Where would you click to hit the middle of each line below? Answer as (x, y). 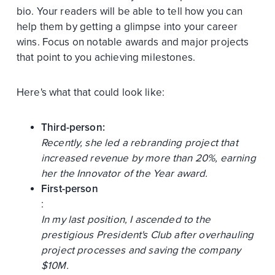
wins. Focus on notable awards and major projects (133, 42)
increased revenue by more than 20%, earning (148, 158)
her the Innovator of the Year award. (124, 173)
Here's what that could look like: (91, 92)
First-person (69, 188)
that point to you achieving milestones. (106, 57)
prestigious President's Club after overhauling (147, 234)
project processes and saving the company (141, 250)
